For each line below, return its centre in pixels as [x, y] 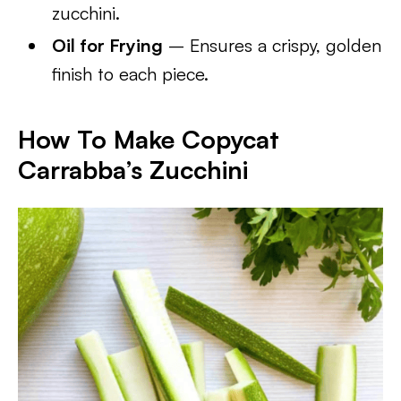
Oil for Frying [108, 45]
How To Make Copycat [149, 139]
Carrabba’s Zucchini [133, 170]
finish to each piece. [131, 74]
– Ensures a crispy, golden [273, 45]
